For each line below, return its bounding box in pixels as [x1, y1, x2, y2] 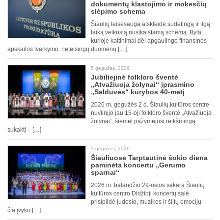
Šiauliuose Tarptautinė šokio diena [91, 154, 208, 162]
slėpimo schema [91, 7, 145, 16]
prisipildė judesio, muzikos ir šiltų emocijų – [91, 198, 206, 206]
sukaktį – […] [7, 126, 41, 134]
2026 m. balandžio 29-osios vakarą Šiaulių [91, 182, 205, 189]
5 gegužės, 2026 [91, 65, 130, 71]
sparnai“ [91, 168, 119, 177]
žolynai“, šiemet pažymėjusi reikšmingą [91, 118, 195, 125]
